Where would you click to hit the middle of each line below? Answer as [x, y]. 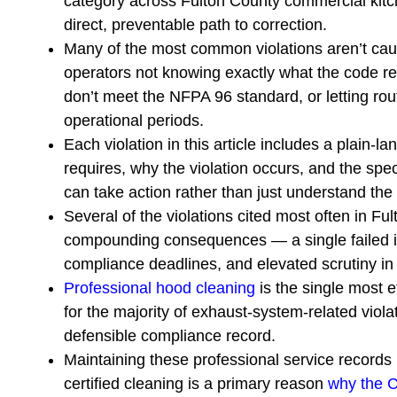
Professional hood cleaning [160, 288]
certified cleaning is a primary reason [196, 384]
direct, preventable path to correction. [195, 25]
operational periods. [134, 121]
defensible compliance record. [170, 336]
